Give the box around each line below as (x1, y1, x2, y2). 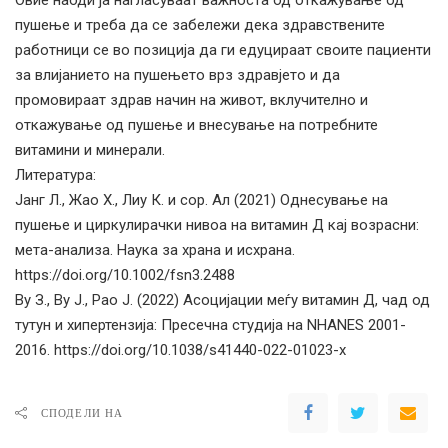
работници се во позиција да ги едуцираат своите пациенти (15, 40, 431, 59)
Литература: (15, 165, 96, 184)
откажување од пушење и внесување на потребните (15, 115, 378, 134)
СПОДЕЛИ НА (41, 405, 123, 420)
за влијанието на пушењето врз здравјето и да (15, 65, 340, 84)
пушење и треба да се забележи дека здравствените (15, 15, 385, 34)
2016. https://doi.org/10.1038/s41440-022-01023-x (15, 340, 346, 359)
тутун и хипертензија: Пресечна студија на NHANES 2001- (15, 315, 406, 334)
